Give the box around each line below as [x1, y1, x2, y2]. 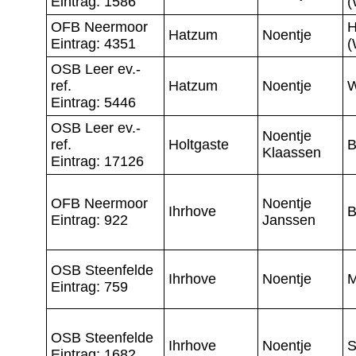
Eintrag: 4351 [51, 35, 136, 52]
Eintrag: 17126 [51, 153, 144, 169]
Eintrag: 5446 [51, 94, 136, 110]
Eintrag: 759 [51, 278, 128, 295]
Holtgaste [168, 136, 229, 153]
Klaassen [262, 144, 321, 161]
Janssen [262, 211, 315, 228]
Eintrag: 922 [51, 211, 128, 228]
